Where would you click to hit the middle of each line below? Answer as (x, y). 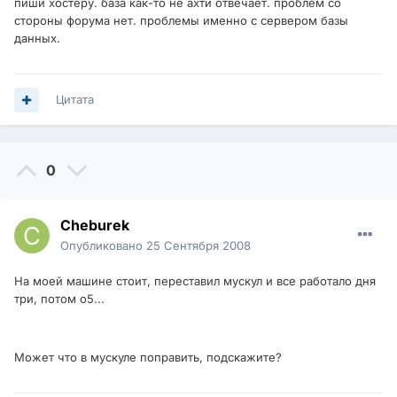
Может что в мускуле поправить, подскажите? (148, 358)
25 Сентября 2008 (198, 246)
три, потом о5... (59, 299)
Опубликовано (103, 246)
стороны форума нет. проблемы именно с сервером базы (181, 21)
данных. (37, 39)
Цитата (75, 100)
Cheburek (95, 226)
